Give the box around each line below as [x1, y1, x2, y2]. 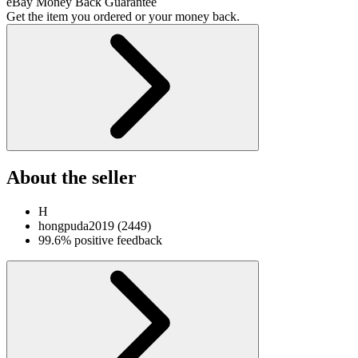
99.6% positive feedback [38, 233, 162, 248]
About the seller [6, 167, 137, 189]
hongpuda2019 [38, 219, 114, 233]
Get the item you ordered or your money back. [6, 10, 240, 24]
